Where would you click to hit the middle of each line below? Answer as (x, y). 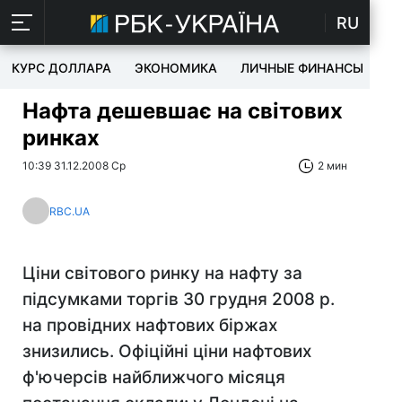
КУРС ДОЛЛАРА (61, 68)
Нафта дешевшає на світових (183, 111)
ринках (61, 138)
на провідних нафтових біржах (150, 325)
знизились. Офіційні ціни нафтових (167, 351)
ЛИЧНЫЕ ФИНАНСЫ (302, 68)
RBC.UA (70, 211)
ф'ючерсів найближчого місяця (154, 377)
